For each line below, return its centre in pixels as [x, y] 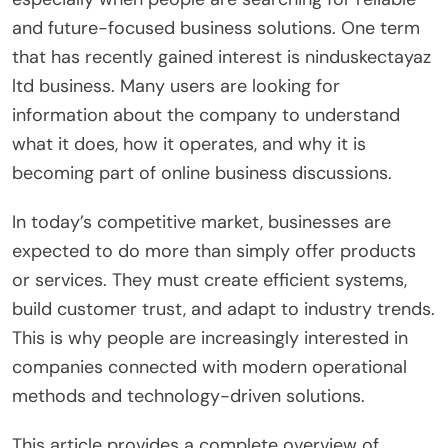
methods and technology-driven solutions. [188, 395]
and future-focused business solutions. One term [216, 27]
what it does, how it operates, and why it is [189, 143]
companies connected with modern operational [209, 366]
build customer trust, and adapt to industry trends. [223, 308]
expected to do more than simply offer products [214, 250]
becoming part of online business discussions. [202, 172]
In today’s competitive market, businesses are [201, 221]
